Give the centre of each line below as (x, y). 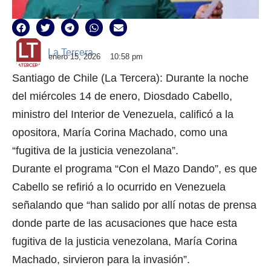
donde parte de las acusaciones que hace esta (125, 224)
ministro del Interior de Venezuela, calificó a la (123, 115)
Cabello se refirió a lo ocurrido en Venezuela (119, 187)
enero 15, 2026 (74, 57)
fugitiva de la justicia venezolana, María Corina (125, 242)
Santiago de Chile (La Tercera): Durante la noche (130, 78)
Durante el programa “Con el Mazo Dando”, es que (135, 169)
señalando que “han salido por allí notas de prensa (134, 205)
